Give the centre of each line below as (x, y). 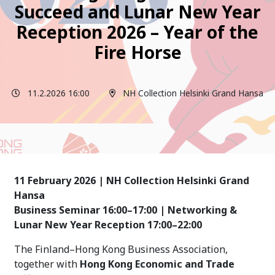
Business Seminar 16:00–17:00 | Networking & (126, 210)
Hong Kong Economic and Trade (157, 264)
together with (47, 264)
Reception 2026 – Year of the (137, 32)
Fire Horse (137, 52)
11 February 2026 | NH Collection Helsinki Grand (132, 180)
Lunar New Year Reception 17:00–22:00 (108, 224)
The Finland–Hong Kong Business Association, (121, 249)
